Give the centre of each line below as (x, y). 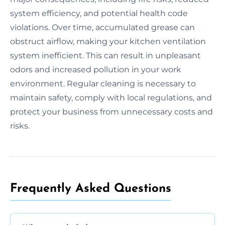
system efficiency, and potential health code (99, 13)
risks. (20, 126)
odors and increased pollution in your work (96, 69)
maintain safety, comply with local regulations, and (111, 97)
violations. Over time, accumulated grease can (102, 27)
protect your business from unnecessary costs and (111, 111)
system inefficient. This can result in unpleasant (105, 55)
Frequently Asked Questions (91, 189)
